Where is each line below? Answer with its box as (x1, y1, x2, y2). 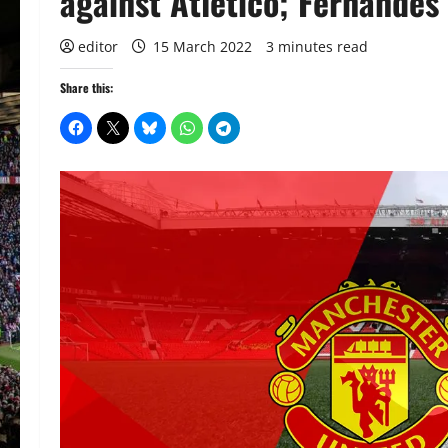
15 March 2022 (149, 37, 256, 56)
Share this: (60, 79, 113, 96)
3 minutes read (266, 37, 368, 56)
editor (78, 37, 118, 56)
